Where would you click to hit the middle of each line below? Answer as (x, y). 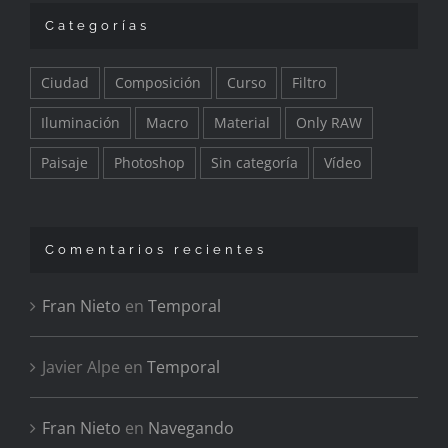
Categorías (97, 25)
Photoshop (149, 162)
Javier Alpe (81, 366)
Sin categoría (254, 162)
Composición (158, 82)
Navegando (191, 427)
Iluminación (80, 122)
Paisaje (64, 162)
